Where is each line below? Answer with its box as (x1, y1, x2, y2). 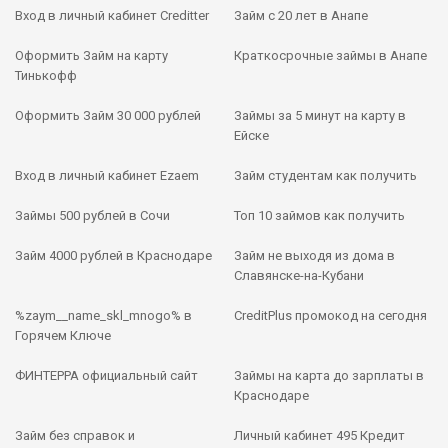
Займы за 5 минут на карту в (234, 107, 406, 123)
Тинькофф (15, 67, 77, 83)
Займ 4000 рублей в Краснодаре (15, 247, 212, 263)
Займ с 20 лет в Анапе (234, 7, 368, 23)
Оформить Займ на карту (15, 47, 168, 63)
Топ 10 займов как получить (234, 207, 405, 223)
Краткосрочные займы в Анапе (234, 47, 427, 63)
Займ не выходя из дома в (234, 247, 395, 263)
